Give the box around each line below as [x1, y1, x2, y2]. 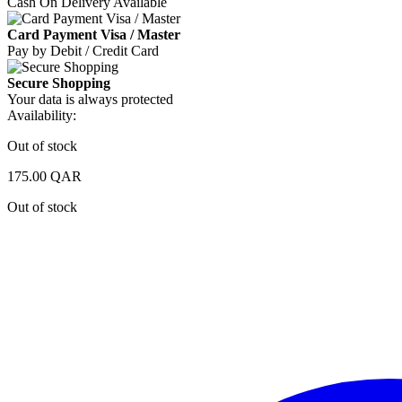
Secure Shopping [7, 74, 110, 91]
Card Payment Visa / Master [7, 26, 180, 42]
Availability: [7, 107, 76, 123]
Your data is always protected [7, 91, 173, 107]
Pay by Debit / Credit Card [7, 42, 159, 58]
